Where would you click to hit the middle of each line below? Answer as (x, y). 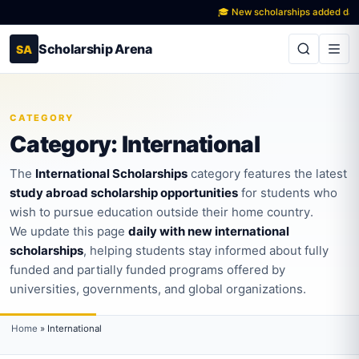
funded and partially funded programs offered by (147, 270)
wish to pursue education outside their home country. (161, 212)
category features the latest (267, 173)
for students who (288, 193)
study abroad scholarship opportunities (124, 193)
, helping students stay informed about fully (206, 250)
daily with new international (209, 231)
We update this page (69, 231)
